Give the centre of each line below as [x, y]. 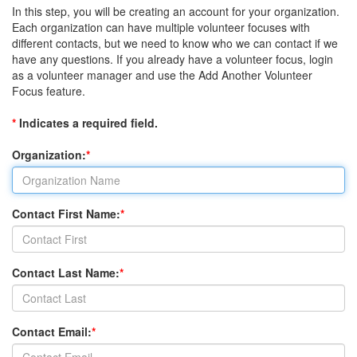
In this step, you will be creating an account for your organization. [176, 11]
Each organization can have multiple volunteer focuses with [161, 27]
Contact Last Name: [66, 273]
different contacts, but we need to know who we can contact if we [175, 43]
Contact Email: [52, 331]
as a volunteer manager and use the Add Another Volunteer [162, 75]
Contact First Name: [66, 214]
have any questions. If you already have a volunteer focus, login [173, 59]
